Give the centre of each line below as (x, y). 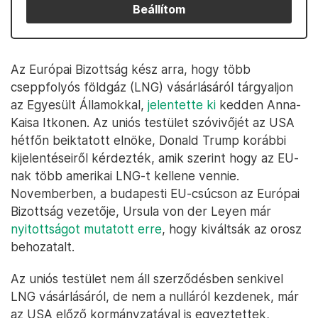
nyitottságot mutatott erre (86, 229)
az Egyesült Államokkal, (79, 105)
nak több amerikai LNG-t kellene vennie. (125, 176)
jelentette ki (182, 105)
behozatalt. (43, 247)
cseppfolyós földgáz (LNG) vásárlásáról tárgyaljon (152, 87)
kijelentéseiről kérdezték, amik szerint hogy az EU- (155, 158)
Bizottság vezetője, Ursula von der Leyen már (141, 211)
